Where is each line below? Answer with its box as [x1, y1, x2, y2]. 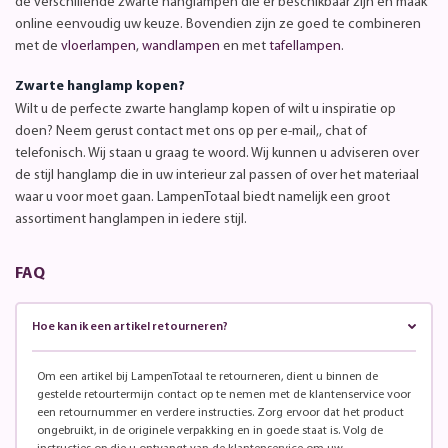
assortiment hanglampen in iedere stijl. [15, 211, 250, 227]
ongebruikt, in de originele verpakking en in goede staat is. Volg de [37, 424, 383, 437]
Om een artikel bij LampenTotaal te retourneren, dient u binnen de [37, 370, 378, 383]
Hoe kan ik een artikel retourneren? [32, 320, 228, 333]
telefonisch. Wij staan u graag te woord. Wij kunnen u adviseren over [15, 145, 419, 161]
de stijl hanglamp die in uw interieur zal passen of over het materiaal [15, 167, 419, 183]
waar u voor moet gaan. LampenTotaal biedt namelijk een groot [15, 189, 390, 205]
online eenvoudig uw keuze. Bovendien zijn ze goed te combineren [15, 16, 421, 32]
